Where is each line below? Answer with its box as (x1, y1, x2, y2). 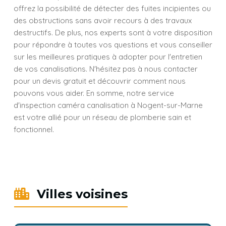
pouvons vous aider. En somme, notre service (14, 88, 174, 98)
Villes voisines (33, 187, 128, 201)
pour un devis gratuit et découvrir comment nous (14, 76, 186, 86)
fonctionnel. (14, 125, 54, 134)
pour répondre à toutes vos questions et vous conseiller (14, 40, 212, 49)
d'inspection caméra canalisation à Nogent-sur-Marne (14, 100, 203, 110)
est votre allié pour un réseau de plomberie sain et (14, 112, 191, 122)
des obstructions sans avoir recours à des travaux (14, 16, 192, 25)
